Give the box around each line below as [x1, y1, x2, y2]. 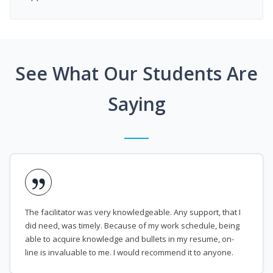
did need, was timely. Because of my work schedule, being [25, 220, 239, 232]
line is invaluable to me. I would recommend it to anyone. [25, 247, 233, 258]
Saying [107, 91, 166, 117]
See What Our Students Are [15, 61, 258, 87]
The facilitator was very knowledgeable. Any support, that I [25, 207, 241, 218]
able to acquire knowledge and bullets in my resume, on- [25, 233, 234, 245]
